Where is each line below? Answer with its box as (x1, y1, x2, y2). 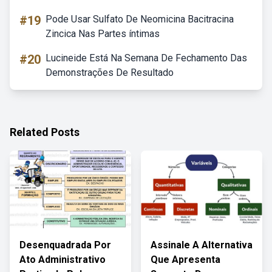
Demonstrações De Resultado (46, 67, 174, 78)
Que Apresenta (151, 254, 220, 265)
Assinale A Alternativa (151, 239, 253, 251)
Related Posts (10, 126, 80, 138)
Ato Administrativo (19, 254, 106, 265)
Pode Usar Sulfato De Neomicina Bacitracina (46, 13, 234, 25)
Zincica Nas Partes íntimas (46, 28, 160, 39)
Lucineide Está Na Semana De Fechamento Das (46, 52, 247, 64)
